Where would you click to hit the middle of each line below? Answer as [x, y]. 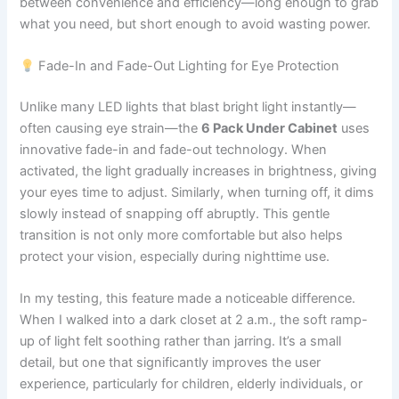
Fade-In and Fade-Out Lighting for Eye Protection [187, 66]
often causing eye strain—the [111, 129]
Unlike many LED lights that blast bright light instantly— [188, 107]
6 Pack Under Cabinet [270, 129]
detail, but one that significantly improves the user [171, 363]
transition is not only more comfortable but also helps [182, 236]
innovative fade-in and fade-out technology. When [174, 150]
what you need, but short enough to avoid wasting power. [195, 24]
